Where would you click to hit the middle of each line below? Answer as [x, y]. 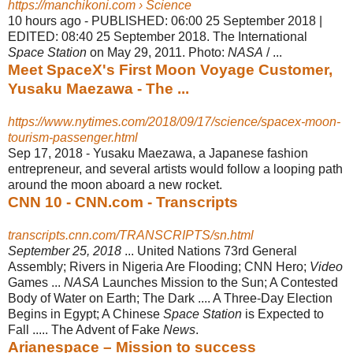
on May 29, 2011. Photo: [157, 52]
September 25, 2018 [65, 251]
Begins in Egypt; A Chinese [85, 314]
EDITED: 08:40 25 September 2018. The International [158, 36]
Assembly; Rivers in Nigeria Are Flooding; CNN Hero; [159, 266]
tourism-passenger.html [73, 137]
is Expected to [283, 314]
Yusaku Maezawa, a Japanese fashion [201, 153]
